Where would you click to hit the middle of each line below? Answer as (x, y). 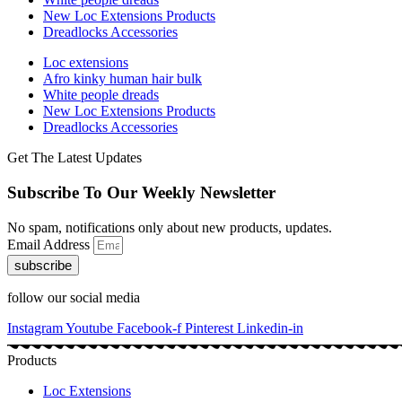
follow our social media (74, 297)
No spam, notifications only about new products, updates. (170, 227)
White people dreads (101, 95)
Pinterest (209, 328)
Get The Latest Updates (74, 158)
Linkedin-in (270, 328)
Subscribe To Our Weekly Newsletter (141, 193)
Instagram (35, 328)
